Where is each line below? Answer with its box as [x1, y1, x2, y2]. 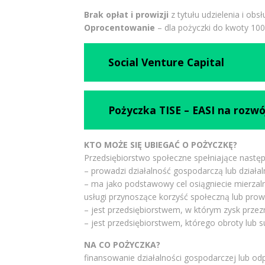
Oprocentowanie [83, 21, 155, 33]
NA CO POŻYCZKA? [83, 239, 160, 250]
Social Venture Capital [108, 55, 225, 70]
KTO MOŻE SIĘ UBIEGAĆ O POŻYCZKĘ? [83, 139, 237, 150]
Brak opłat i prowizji [83, 8, 169, 20]
